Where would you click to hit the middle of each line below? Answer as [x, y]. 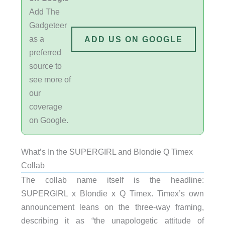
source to [45, 66]
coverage [45, 107]
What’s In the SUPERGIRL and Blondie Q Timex [107, 152]
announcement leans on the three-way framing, [113, 207]
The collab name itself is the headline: [113, 180]
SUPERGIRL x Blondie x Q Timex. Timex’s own [113, 194]
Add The [44, 12]
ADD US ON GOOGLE [134, 39]
